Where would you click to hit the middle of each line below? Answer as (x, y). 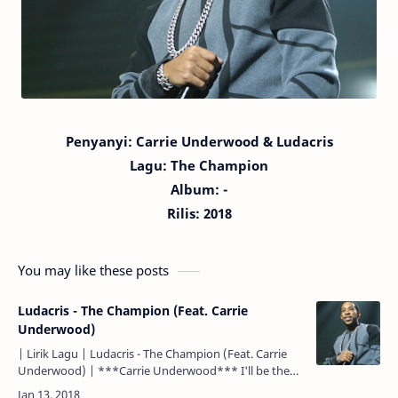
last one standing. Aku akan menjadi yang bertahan (154, 387)
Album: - (199, 189)
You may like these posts (93, 270)
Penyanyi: (100, 141)
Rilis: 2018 (199, 213)
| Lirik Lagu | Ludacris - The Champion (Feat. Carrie (152, 354)
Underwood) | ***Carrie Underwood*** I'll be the (58, 370)
